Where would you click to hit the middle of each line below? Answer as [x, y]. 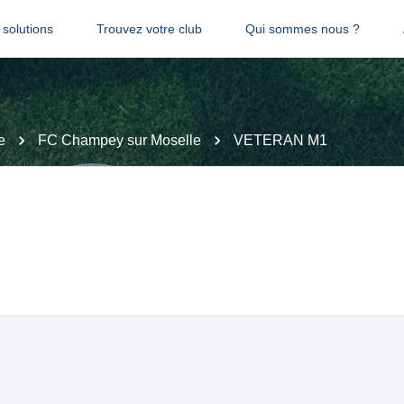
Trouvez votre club [149, 29]
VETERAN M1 [280, 140]
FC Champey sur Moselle [119, 140]
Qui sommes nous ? [302, 29]
